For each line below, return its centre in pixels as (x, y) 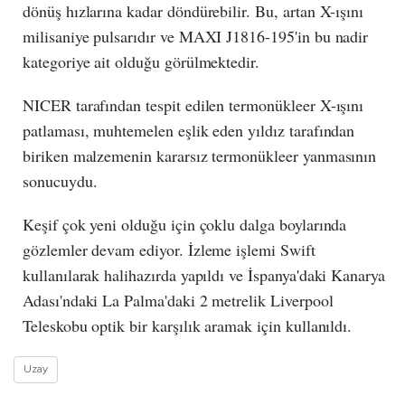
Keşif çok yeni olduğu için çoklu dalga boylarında (185, 224)
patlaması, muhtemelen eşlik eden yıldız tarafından (189, 130)
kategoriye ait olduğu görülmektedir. (141, 61)
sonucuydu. (60, 180)
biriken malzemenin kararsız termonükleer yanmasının (200, 155)
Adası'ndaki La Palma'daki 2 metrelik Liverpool (178, 300)
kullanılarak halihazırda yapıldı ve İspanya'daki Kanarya (204, 274)
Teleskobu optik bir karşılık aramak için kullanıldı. (188, 325)
